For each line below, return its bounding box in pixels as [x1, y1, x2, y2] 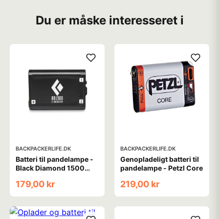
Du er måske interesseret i [35, 13, 184, 27]
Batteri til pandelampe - [16, 155, 93, 163]
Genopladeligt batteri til [120, 155, 199, 163]
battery [16, 173, 40, 181]
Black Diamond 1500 [16, 164, 85, 172]
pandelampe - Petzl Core [120, 164, 203, 172]
